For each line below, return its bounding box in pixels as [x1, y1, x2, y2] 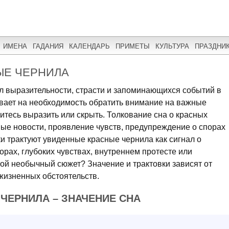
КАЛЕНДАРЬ [69, 42, 110, 50]
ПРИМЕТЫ [116, 42, 150, 50]
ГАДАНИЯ [33, 42, 63, 50]
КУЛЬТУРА [155, 42, 189, 50]
